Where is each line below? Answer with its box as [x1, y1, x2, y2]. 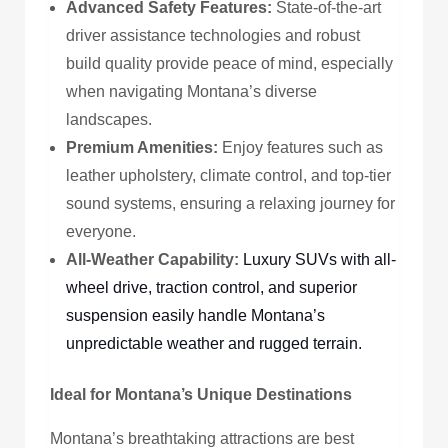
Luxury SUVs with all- [243, 251, 396, 269]
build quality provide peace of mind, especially [66, 55, 393, 73]
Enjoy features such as [218, 139, 383, 157]
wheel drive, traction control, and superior [66, 279, 357, 297]
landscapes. [66, 111, 152, 129]
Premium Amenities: [66, 139, 218, 157]
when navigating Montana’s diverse [66, 83, 317, 101]
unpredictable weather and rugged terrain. [66, 335, 362, 353]
